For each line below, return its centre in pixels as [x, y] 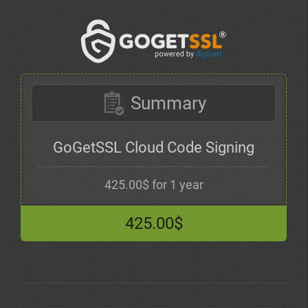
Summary [168, 103]
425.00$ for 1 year [154, 185]
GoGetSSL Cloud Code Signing [154, 147]
